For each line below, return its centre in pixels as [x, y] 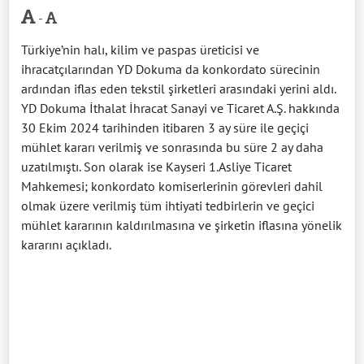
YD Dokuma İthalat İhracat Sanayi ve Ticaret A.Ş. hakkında [180, 108]
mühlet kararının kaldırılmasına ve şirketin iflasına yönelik [182, 225]
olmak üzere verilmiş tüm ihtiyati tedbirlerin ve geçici [168, 205]
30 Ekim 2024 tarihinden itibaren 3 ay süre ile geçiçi [165, 127]
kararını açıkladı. [66, 244]
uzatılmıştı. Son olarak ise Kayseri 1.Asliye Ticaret [156, 166]
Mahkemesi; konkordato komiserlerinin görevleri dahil [172, 186]
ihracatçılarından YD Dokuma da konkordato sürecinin [171, 69]
